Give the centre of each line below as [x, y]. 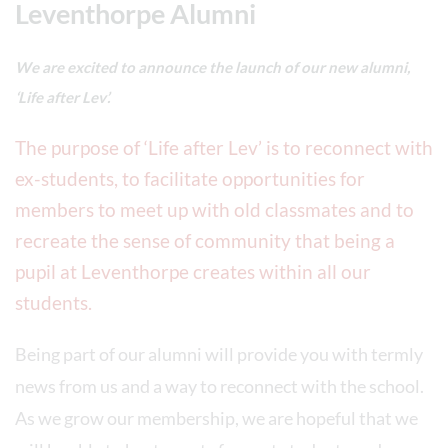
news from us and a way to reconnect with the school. [219, 386]
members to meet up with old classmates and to [214, 209]
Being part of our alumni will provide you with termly [219, 354]
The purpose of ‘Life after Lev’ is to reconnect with [224, 147]
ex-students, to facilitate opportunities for [190, 178]
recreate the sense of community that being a [205, 240]
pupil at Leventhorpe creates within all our [193, 271]
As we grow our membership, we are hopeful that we [216, 418]
